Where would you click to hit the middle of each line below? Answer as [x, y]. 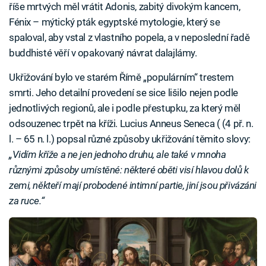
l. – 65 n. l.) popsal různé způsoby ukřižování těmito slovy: [130, 139]
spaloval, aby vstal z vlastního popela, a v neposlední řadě [129, 37]
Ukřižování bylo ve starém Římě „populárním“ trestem [121, 77]
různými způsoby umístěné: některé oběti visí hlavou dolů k [129, 170]
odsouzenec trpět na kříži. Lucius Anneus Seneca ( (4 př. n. [131, 123]
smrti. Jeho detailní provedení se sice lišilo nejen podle [123, 92]
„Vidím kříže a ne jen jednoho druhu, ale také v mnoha [118, 154]
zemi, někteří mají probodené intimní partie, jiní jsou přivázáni [133, 185]
